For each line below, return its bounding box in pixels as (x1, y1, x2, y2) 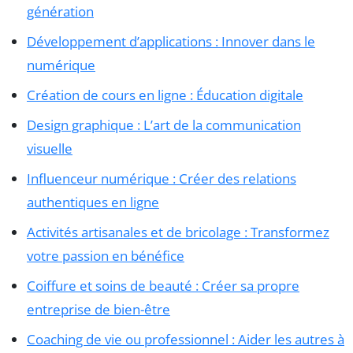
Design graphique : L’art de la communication (27, 115, 301, 134)
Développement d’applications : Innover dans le (27, 32, 315, 50)
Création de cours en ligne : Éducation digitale (27, 85, 303, 104)
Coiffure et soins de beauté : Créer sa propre (27, 276, 299, 295)
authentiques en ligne (27, 192, 159, 211)
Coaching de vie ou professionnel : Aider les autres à (27, 329, 344, 348)
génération (27, 2, 94, 20)
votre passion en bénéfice (27, 246, 184, 265)
